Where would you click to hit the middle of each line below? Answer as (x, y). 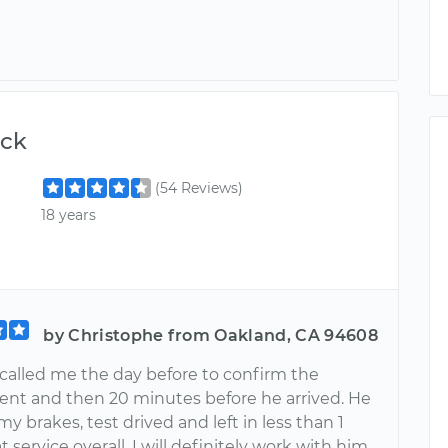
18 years (69, 214)
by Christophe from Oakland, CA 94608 (210, 336)
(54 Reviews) (199, 187)
